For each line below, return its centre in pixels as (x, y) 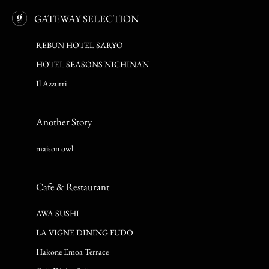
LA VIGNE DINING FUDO (85, 232)
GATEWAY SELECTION (86, 18)
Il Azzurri (51, 83)
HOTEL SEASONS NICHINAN (92, 64)
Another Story (64, 122)
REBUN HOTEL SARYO (80, 45)
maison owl (55, 148)
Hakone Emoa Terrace (72, 251)
